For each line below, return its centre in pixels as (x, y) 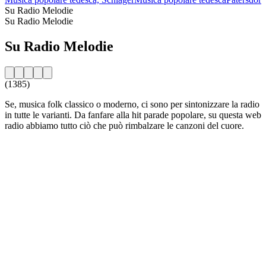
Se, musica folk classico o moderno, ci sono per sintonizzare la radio (132, 104)
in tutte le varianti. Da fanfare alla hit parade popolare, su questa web (133, 115)
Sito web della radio (42, 145)
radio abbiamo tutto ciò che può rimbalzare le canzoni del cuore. (124, 125)
